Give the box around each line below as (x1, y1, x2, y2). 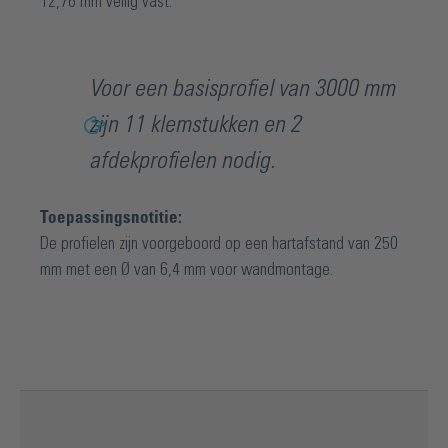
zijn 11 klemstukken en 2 (89, 115, 301, 137)
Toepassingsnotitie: (40, 209, 182, 226)
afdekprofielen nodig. (89, 151, 275, 173)
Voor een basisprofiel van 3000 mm (89, 79, 395, 101)
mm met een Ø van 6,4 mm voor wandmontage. (40, 261, 333, 278)
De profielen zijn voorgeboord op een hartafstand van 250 (40, 235, 398, 252)
